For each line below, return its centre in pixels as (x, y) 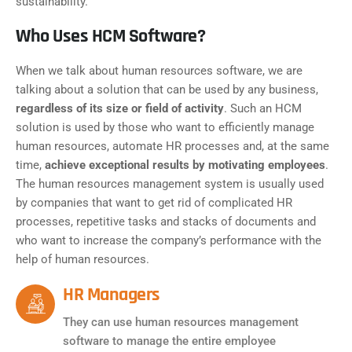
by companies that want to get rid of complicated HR (154, 203)
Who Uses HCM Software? (110, 37)
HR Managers (112, 295)
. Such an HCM (263, 109)
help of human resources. (82, 260)
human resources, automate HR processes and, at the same (172, 147)
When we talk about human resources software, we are (159, 71)
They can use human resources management (181, 323)
